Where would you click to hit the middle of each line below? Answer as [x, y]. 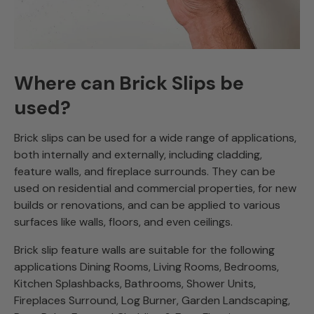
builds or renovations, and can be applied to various [147, 205]
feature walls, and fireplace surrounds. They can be [145, 172]
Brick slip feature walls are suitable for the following [144, 250]
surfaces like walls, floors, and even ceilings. [123, 222]
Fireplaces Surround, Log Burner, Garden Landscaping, [152, 301]
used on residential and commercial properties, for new [155, 189]
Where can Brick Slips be [129, 83]
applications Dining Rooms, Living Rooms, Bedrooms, [146, 267]
